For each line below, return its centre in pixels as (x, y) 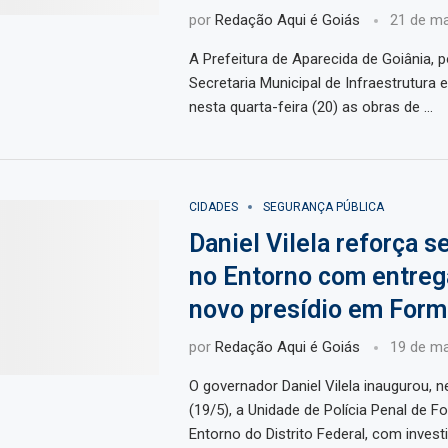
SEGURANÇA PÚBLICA (323, 207)
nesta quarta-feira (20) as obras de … (310, 107)
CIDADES (213, 207)
